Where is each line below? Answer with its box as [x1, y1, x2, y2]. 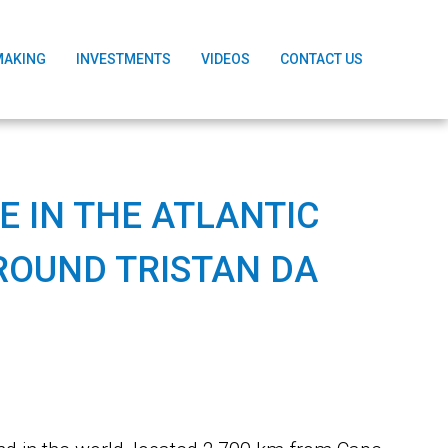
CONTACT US [280, 51, 364, 68]
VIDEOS [201, 51, 251, 68]
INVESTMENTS [76, 51, 172, 68]
